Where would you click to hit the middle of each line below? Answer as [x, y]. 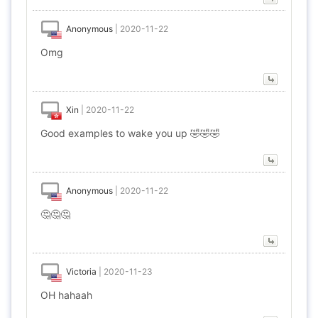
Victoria [81, 272]
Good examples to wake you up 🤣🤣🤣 [130, 133]
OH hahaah [66, 295]
